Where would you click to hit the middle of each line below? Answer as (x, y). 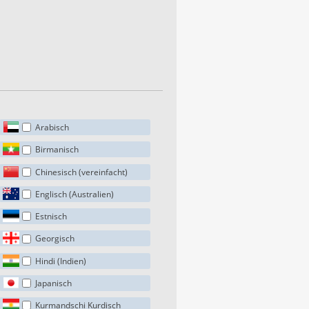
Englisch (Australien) (75, 194)
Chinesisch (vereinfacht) (82, 172)
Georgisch (55, 239)
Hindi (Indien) (61, 261)
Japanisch (54, 283)
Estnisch (51, 216)
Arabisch (52, 127)
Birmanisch (57, 150)
